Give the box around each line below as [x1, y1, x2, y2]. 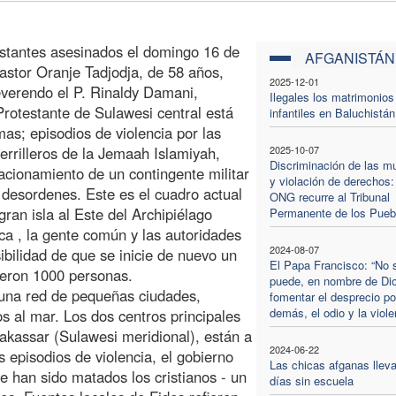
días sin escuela [269, 371, 354, 389]
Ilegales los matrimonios [269, 88, 394, 105]
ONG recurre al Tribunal [269, 187, 390, 205]
